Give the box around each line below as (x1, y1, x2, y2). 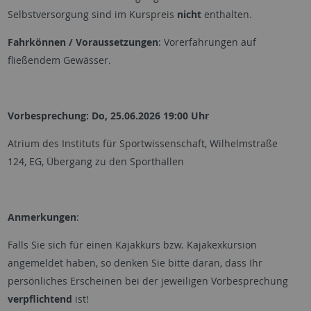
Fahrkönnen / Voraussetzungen (7, 35, 158, 49)
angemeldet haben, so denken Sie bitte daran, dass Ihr (7, 256, 262, 269)
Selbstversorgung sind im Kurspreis (7, 8, 174, 21)
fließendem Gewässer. (7, 53, 111, 67)
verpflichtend (7, 292, 72, 305)
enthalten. (201, 8, 252, 21)
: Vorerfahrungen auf (158, 35, 256, 49)
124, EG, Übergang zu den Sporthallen (7, 155, 187, 168)
